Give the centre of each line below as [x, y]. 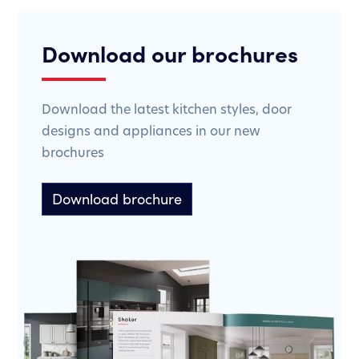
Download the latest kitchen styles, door [167, 109]
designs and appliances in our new [151, 131]
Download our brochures [170, 52]
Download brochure [117, 199]
